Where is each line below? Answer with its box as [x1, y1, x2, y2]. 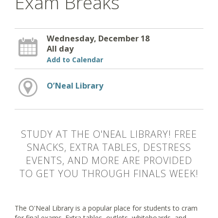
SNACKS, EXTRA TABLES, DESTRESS [27, 141, 191, 154]
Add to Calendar [46, 54, 103, 64]
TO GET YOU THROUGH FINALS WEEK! [19, 167, 199, 181]
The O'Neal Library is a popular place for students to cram [15, 203, 198, 213]
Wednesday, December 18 [46, 33, 149, 44]
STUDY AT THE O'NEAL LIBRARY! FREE [20, 127, 198, 141]
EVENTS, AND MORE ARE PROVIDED [26, 154, 192, 167]
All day [46, 43, 73, 54]
